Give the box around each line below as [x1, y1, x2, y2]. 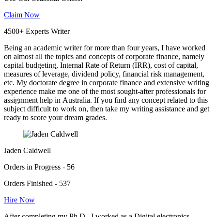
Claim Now [4, 11, 40, 19]
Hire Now [4, 196, 35, 204]
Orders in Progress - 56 [4, 163, 75, 171]
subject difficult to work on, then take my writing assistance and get [4, 105, 209, 113]
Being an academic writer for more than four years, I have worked [4, 44, 205, 52]
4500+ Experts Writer [4, 27, 70, 36]
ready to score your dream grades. [4, 113, 107, 122]
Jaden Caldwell [4, 146, 51, 155]
